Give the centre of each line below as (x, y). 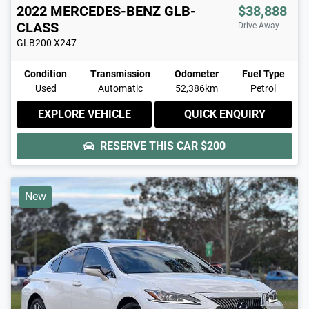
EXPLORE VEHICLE (84, 114)
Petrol (263, 88)
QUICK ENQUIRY (225, 114)
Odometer (196, 73)
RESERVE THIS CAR (150, 146)
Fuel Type (263, 73)
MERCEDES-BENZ (106, 11)
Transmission (121, 73)
